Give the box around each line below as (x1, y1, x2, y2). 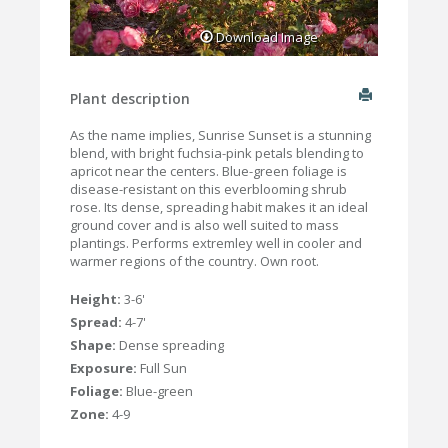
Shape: (70, 336, 119, 355)
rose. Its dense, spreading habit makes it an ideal (70, 198, 368, 217)
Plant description (70, 89, 190, 109)
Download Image (213, 28, 318, 47)
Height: (70, 290, 124, 309)
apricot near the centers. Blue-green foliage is (70, 162, 347, 181)
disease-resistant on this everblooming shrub (70, 180, 347, 199)
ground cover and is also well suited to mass (70, 216, 339, 235)
